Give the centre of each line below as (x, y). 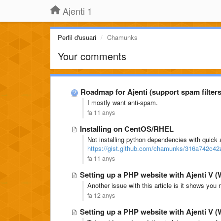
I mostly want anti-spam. (123, 102)
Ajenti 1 (77, 11)
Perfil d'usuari (77, 37)
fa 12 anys (101, 195)
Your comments (92, 56)
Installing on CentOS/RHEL (127, 129)
